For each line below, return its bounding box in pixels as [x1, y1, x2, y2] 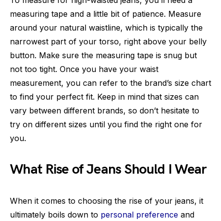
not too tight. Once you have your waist [10, 64, 158, 74]
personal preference [101, 210, 178, 220]
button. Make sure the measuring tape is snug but [10, 50, 197, 61]
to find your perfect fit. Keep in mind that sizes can [10, 92, 199, 102]
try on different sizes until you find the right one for [10, 119, 202, 130]
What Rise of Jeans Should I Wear [10, 161, 207, 178]
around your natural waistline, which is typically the [10, 23, 203, 33]
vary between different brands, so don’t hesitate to [10, 106, 199, 116]
